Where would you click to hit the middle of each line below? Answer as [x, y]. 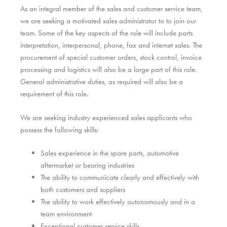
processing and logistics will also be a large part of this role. [108, 70]
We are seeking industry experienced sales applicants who [106, 117]
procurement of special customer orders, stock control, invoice [111, 58]
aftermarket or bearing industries [87, 165]
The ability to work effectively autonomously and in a [118, 202]
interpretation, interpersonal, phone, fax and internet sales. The [111, 45]
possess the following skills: [59, 129]
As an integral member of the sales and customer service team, [111, 9]
